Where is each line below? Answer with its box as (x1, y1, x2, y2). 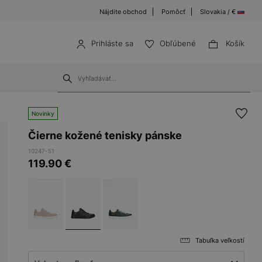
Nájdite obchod (99, 8, 147, 16)
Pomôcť (161, 8, 185, 16)
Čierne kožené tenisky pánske (28, 129, 182, 142)
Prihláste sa (91, 39, 133, 48)
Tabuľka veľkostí (195, 236, 244, 244)
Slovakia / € (200, 8, 237, 16)
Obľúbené (159, 39, 196, 48)
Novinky (32, 110, 54, 117)
